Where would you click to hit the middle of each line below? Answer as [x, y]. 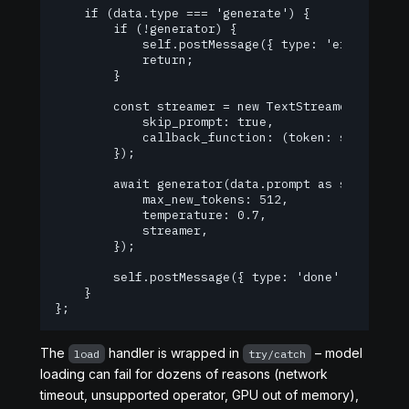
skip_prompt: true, [164, 122]
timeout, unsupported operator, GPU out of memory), [199, 395]
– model [337, 353]
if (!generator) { [146, 29]
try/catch [277, 354]
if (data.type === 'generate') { [183, 13]
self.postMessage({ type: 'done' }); [212, 277]
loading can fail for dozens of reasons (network [184, 374]
